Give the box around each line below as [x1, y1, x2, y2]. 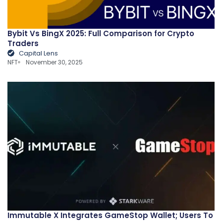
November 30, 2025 [26, 57, 83, 66]
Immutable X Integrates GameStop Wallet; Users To [7, 210, 213, 221]
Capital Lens [18, 48, 58, 58]
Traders [7, 38, 39, 49]
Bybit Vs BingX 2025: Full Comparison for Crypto [7, 28, 194, 39]
